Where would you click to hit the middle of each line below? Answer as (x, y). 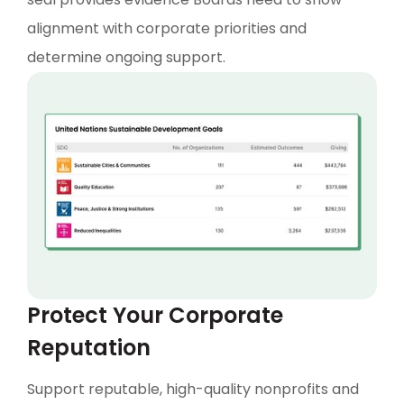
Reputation (89, 348)
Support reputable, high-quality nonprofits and (193, 390)
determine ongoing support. (126, 57)
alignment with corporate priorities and (167, 28)
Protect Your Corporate (155, 316)
